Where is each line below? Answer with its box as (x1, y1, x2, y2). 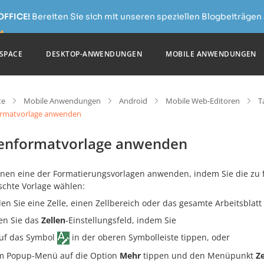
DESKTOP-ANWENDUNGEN (46, 49, 143, 59)
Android (119, 95, 147, 106)
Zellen (41, 214, 65, 226)
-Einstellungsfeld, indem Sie (65, 214, 176, 226)
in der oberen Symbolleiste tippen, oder (70, 232, 230, 243)
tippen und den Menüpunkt (141, 250, 256, 262)
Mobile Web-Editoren (166, 95, 240, 106)
